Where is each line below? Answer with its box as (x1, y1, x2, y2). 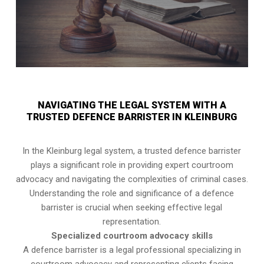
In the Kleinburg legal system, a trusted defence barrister (22, 146, 242, 157)
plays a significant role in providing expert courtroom (30, 160, 233, 171)
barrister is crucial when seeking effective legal (41, 202, 223, 213)
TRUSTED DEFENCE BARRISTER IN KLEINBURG (27, 111, 237, 123)
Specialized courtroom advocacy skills (51, 230, 213, 242)
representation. (103, 216, 161, 227)
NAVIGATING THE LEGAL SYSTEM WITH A (37, 100, 226, 111)
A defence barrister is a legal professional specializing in (22, 245, 241, 256)
